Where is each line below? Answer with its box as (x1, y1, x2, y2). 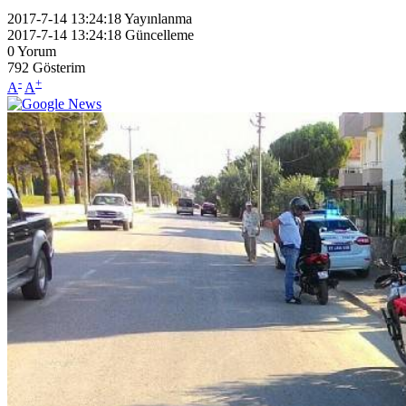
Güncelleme (125, 26, 194, 43)
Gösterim (33, 59, 85, 75)
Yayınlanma (124, 10, 192, 26)
